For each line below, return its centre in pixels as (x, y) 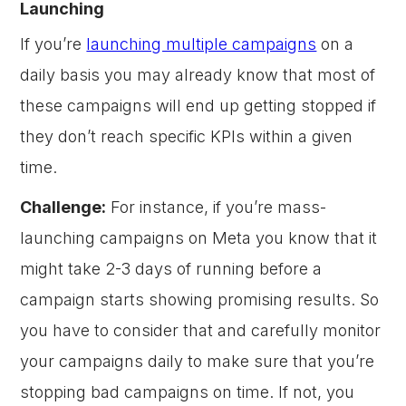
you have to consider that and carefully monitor (201, 330)
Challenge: (63, 207)
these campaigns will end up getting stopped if (198, 106)
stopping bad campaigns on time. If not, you (188, 392)
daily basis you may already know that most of (198, 75)
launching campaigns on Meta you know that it (199, 238)
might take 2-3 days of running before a (171, 269)
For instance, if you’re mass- (217, 207)
